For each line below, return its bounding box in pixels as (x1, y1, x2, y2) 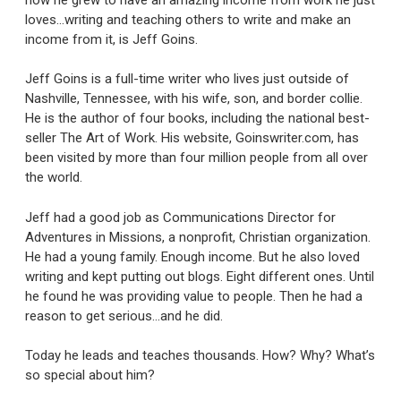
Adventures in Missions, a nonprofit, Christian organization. (25, 228, 371, 245)
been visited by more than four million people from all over (25, 149, 368, 166)
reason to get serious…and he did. (25, 307, 223, 324)
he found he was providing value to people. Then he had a (25, 287, 363, 304)
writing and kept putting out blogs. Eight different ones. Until (25, 268, 374, 285)
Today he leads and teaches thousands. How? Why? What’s (25, 347, 375, 364)
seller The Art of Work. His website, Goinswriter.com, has (25, 130, 359, 147)
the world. (25, 169, 82, 186)
